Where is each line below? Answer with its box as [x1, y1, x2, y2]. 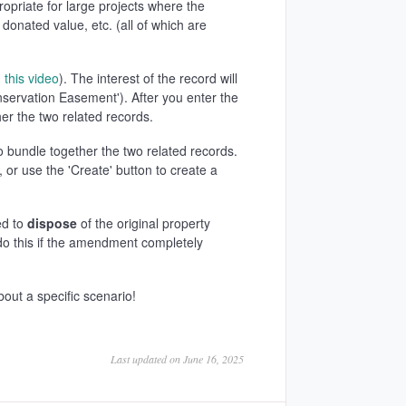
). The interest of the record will [58, 69, 237, 87]
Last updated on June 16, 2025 [111, 352, 244, 366]
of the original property [80, 214, 210, 232]
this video [4, 69, 59, 87]
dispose [26, 214, 81, 232]
